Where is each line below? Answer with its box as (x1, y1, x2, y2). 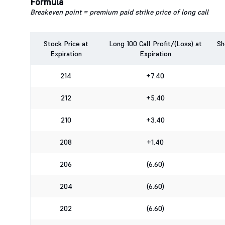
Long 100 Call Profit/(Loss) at (108, 39, 202, 49)
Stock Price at (43, 39, 88, 49)
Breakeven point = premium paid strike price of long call (30, 8, 212, 17)
